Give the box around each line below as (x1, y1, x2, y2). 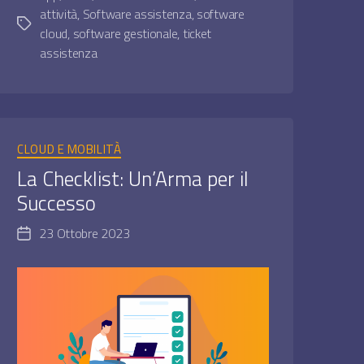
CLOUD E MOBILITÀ (17, 140, 122, 159)
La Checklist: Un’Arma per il (17, 162, 249, 194)
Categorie (142, 131, 197, 154)
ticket (182, 24, 212, 44)
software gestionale (72, 24, 178, 44)
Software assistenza (82, 4, 192, 24)
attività (40, 4, 78, 24)
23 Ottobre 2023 (39, 223, 130, 243)
